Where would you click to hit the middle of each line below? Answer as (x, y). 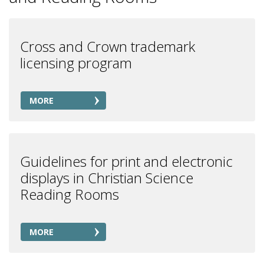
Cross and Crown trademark (108, 46)
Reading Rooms (70, 194)
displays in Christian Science (107, 178)
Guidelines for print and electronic (126, 161)
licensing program (76, 63)
